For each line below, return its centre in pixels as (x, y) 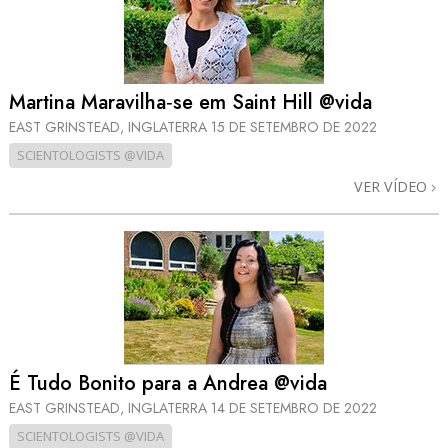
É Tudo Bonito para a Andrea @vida (168, 383)
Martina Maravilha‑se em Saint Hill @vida (190, 103)
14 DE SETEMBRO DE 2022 (294, 407)
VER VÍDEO (392, 187)
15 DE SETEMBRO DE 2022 (294, 127)
